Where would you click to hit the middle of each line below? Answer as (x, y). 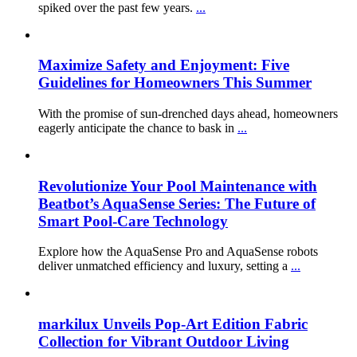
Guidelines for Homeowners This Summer (175, 83)
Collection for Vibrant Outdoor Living (164, 342)
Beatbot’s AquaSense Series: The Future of (177, 203)
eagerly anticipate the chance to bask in (138, 127)
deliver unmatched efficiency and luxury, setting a (165, 266)
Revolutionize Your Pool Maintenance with (178, 186)
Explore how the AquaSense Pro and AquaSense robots (178, 252)
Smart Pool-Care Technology (133, 221)
